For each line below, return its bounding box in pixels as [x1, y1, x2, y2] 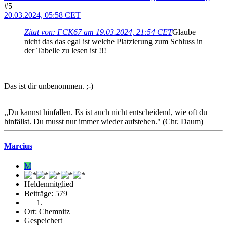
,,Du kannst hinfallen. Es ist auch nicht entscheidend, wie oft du [4, 107, 207, 117]
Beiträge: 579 [24, 189, 67, 198]
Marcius [4, 141, 32, 150]
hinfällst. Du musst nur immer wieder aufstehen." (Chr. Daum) [4, 117, 203, 126]
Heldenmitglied [24, 180, 73, 189]
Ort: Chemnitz [24, 207, 70, 216]
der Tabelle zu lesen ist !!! [24, 46, 106, 55]
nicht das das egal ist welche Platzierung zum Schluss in [24, 36, 203, 46]
